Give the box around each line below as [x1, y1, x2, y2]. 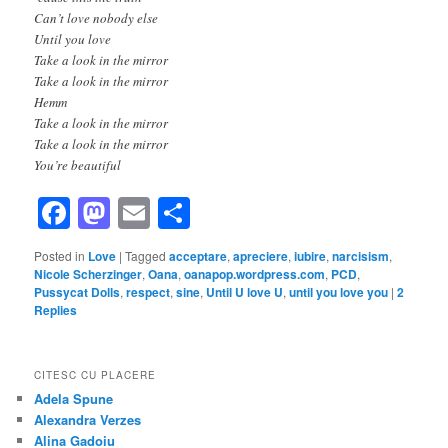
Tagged [125, 247, 167, 265]
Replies [34, 301, 78, 320]
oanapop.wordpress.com [184, 265, 326, 284]
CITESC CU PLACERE [34, 367, 157, 382]
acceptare [169, 247, 228, 266]
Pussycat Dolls [34, 283, 121, 302]
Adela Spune [34, 388, 114, 408]
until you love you [289, 283, 389, 302]
